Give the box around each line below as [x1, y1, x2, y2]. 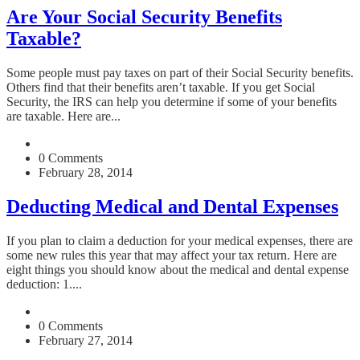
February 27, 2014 [39, 333, 133, 348]
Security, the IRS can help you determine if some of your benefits [6, 95, 337, 109]
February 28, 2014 [39, 166, 133, 180]
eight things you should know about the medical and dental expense [6, 263, 349, 277]
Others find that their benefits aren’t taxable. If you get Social [6, 80, 315, 95]
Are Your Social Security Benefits [6, 6, 282, 28]
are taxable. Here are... [6, 109, 121, 124]
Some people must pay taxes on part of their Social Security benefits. [6, 66, 354, 80]
